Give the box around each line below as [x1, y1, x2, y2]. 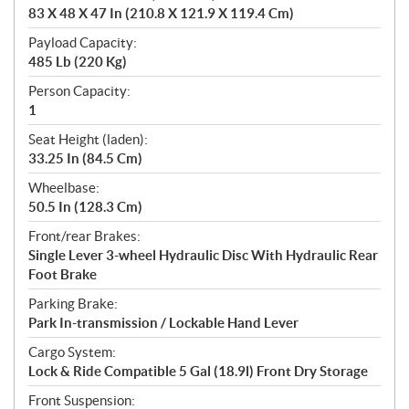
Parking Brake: [28, 295, 118, 311]
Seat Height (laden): [28, 131, 148, 147]
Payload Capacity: [28, 34, 137, 50]
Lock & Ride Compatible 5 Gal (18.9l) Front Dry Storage [28, 362, 368, 379]
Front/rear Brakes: [28, 227, 141, 244]
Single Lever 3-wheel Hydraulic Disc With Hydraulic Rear [28, 246, 378, 263]
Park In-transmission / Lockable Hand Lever [28, 314, 299, 330]
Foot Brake [28, 266, 97, 282]
